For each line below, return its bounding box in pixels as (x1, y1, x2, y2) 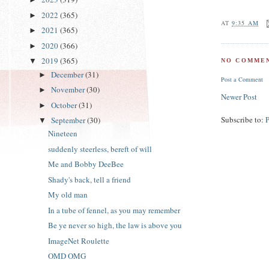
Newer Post (221, 91, 258, 103)
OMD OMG (48, 250, 86, 262)
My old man (48, 189, 88, 201)
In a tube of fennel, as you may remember (48, 204, 181, 216)
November (50, 84, 86, 95)
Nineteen (48, 128, 78, 139)
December (50, 68, 85, 80)
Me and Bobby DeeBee (48, 159, 124, 170)
